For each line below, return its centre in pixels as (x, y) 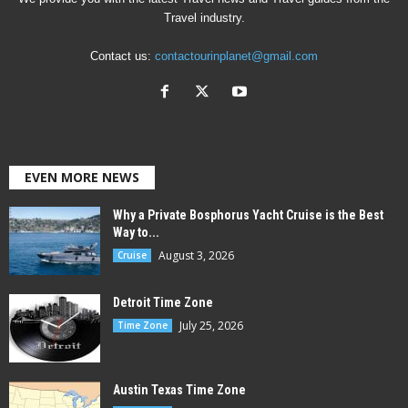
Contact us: (122, 56)
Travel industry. (204, 18)
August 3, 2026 (196, 256)
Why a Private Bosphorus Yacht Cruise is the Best (248, 215)
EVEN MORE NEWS (82, 178)
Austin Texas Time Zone (179, 390)
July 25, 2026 (211, 326)
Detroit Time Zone (163, 303)
